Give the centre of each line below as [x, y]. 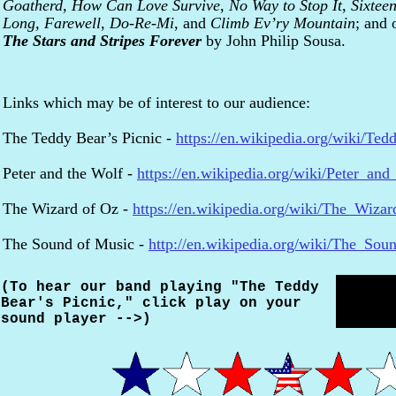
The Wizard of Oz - [68, 209]
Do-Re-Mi [142, 23]
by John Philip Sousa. [274, 41]
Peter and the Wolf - [70, 173]
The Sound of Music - [76, 244]
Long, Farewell [52, 23]
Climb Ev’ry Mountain [283, 23]
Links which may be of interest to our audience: [156, 103]
